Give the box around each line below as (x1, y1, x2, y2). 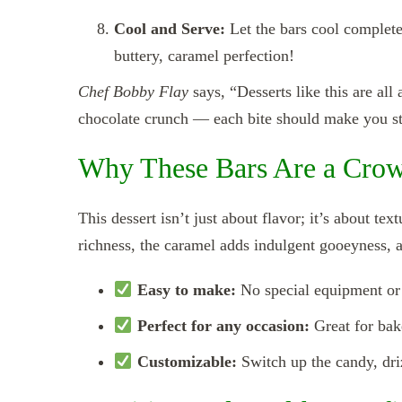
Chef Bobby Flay (78, 82, 188, 100)
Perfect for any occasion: (136, 316, 310, 335)
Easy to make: (136, 280, 236, 299)
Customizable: (136, 352, 237, 371)
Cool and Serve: (114, 19, 225, 38)
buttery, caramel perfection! (114, 46, 294, 65)
